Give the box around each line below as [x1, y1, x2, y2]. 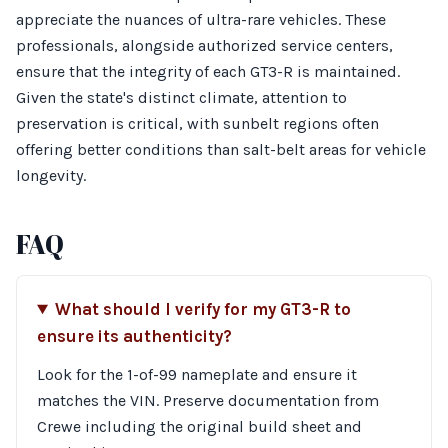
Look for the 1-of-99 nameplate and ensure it [37, 365, 357, 384]
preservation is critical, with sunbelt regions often [16, 114, 379, 133]
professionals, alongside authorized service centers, [16, 36, 393, 55]
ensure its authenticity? [37, 327, 232, 346]
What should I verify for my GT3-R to [54, 300, 351, 319]
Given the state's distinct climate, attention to [16, 88, 347, 107]
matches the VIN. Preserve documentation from [37, 391, 379, 410]
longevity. [16, 166, 86, 185]
